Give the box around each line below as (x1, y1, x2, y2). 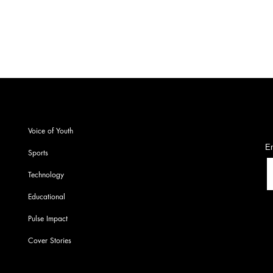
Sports (27, 147, 48, 158)
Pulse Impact (27, 213, 68, 224)
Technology (27, 169, 64, 180)
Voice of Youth (27, 125, 73, 136)
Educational (27, 191, 65, 202)
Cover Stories (27, 235, 71, 246)
